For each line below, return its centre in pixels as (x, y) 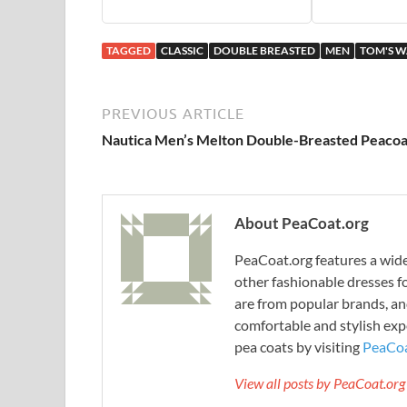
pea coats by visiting (298, 346)
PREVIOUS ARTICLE (173, 113)
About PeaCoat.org (302, 223)
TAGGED (129, 50)
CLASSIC (182, 50)
